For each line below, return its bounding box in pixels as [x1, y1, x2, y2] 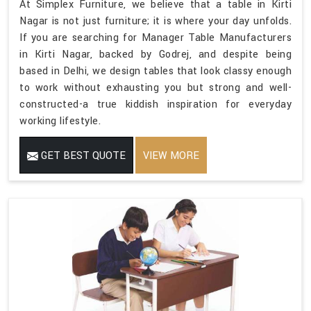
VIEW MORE [143, 148, 199, 163]
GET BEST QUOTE [38, 148, 126, 163]
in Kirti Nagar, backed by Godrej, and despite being [19, 47, 292, 62]
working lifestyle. [19, 113, 101, 128]
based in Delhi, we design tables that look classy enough [19, 63, 292, 78]
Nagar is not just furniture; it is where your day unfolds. [19, 13, 292, 28]
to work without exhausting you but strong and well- [19, 80, 292, 95]
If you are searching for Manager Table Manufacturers [19, 30, 292, 45]
